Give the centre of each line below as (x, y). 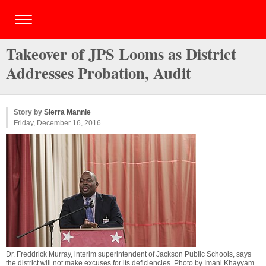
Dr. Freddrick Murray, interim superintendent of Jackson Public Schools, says (129, 254)
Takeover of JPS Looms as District (121, 54)
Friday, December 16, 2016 (57, 123)
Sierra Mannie (67, 112)
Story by (29, 112)
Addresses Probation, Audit (99, 73)
